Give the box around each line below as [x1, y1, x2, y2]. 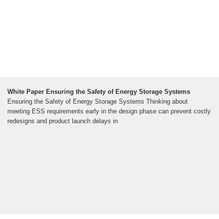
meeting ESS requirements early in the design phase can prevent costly [7, 107, 211, 115]
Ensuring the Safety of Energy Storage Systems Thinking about [7, 97, 188, 105]
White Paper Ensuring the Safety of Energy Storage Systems [7, 88, 190, 95]
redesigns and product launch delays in [7, 117, 118, 125]
